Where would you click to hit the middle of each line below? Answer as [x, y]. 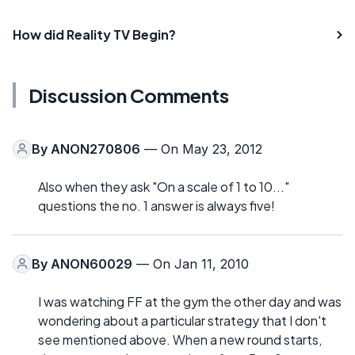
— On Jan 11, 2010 [191, 263]
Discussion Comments [129, 95]
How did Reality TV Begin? [94, 34]
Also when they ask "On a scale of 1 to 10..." [164, 186]
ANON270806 [95, 149]
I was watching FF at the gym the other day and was [190, 301]
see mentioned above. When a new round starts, [180, 339]
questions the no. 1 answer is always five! [157, 205]
